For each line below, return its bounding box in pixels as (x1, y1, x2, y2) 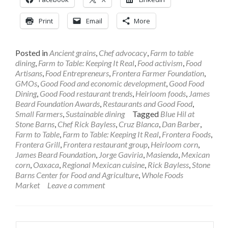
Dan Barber (162, 119, 200, 129)
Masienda (146, 150, 178, 159)
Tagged (132, 109, 160, 119)
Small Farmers (15, 109, 63, 119)
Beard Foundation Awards (15, 99, 100, 108)
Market (15, 180, 40, 190)
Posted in (15, 48, 49, 58)
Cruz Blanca (119, 119, 159, 129)
